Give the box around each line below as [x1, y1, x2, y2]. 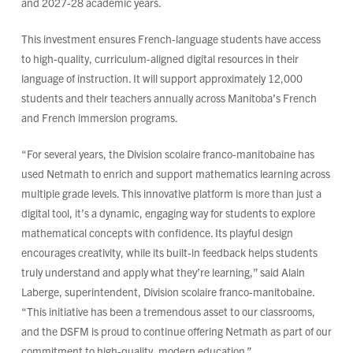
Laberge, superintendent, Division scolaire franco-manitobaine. [20, 284, 314, 299]
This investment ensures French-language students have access [20, 32, 321, 46]
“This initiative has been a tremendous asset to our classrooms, [20, 304, 315, 319]
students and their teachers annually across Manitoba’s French [20, 91, 317, 106]
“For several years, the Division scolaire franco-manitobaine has [20, 147, 314, 162]
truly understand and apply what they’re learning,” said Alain [20, 265, 305, 280]
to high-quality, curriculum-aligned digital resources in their [20, 51, 299, 66]
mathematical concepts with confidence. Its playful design [20, 225, 293, 240]
